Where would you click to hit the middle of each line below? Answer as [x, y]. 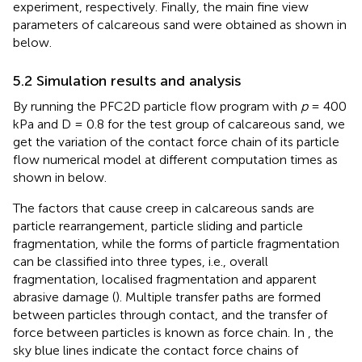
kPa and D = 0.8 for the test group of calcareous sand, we [179, 124]
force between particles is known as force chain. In [160, 332]
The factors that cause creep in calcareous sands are [164, 208]
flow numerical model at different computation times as [175, 159]
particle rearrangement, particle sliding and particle [158, 225]
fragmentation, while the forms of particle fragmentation [176, 243]
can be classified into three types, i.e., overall [141, 261]
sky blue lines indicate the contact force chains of [156, 350]
